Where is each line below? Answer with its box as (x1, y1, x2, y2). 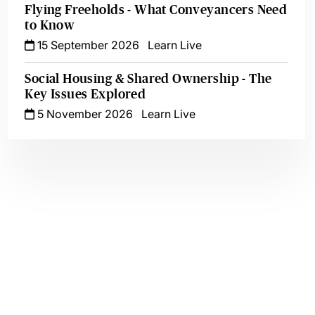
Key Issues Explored (25, 87, 146, 101)
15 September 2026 (34, 38, 140, 52)
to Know (25, 18, 75, 32)
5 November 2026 (34, 107, 134, 121)
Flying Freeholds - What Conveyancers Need (25, 3, 288, 17)
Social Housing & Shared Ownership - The (25, 72, 272, 86)
